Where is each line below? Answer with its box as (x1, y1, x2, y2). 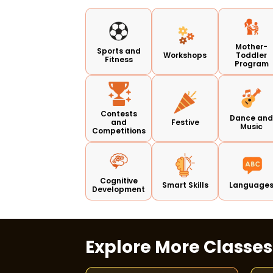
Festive (171, 116, 199, 127)
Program (234, 58, 269, 69)
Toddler (236, 49, 268, 60)
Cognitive (99, 175, 138, 186)
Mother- (235, 41, 268, 52)
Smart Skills (161, 179, 208, 190)
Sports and (96, 45, 141, 56)
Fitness (104, 54, 133, 65)
